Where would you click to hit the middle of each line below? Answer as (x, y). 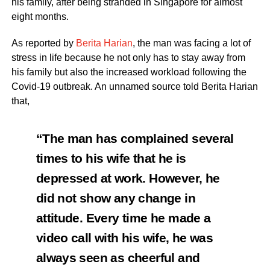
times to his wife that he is (111, 159)
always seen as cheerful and (118, 258)
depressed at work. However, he (128, 179)
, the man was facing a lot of (191, 43)
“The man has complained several (135, 139)
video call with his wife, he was (124, 238)
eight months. (40, 17)
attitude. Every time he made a (123, 218)
